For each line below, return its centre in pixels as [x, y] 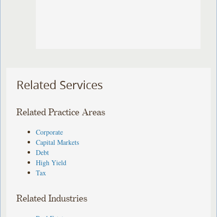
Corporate [50, 132]
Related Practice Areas [61, 112]
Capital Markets [58, 142]
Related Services [60, 85]
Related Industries [52, 199]
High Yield [51, 162]
